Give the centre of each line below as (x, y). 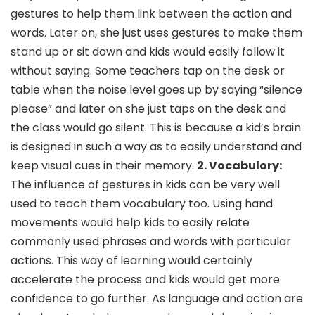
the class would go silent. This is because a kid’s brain (156, 127)
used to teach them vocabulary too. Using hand (142, 203)
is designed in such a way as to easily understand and (156, 146)
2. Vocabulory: (239, 165)
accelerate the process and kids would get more (145, 279)
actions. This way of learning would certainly (131, 260)
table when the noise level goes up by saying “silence (156, 89)
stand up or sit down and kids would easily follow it (148, 51)
